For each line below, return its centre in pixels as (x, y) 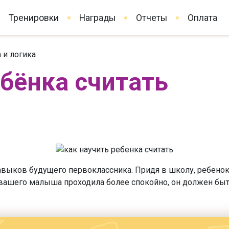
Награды (97, 18)
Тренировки (34, 18)
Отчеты (152, 18)
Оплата (202, 18)
